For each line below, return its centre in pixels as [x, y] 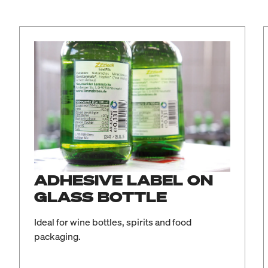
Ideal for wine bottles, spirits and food [113, 222]
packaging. [57, 237]
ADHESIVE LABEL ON [124, 180]
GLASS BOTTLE [100, 197]
